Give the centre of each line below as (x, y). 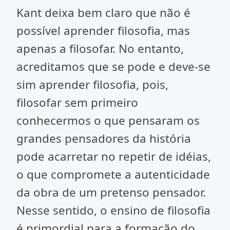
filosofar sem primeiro (77, 102)
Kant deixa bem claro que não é (103, 13)
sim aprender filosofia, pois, (92, 84)
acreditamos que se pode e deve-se (113, 66)
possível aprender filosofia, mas (103, 31)
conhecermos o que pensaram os (108, 120)
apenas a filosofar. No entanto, (100, 49)
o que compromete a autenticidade (113, 174)
